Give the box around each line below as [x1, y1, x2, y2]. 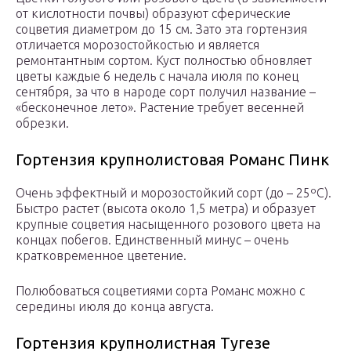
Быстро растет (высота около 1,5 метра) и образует [16, 201, 316, 216]
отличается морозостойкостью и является [16, 38, 259, 52]
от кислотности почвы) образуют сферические [16, 6, 291, 21]
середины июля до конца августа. [16, 299, 214, 314]
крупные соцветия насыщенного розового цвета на [16, 217, 320, 232]
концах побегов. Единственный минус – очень [16, 233, 288, 248]
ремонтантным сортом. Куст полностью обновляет [16, 53, 312, 68]
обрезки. [16, 116, 69, 131]
